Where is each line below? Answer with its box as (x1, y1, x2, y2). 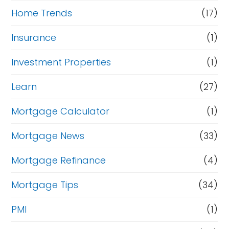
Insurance (11, 31, 57, 44)
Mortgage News (11, 129, 85, 142)
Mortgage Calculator (11, 104, 110, 118)
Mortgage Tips (11, 178, 79, 191)
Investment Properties (11, 55, 111, 68)
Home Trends (11, 6, 73, 19)
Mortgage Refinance (11, 153, 106, 167)
